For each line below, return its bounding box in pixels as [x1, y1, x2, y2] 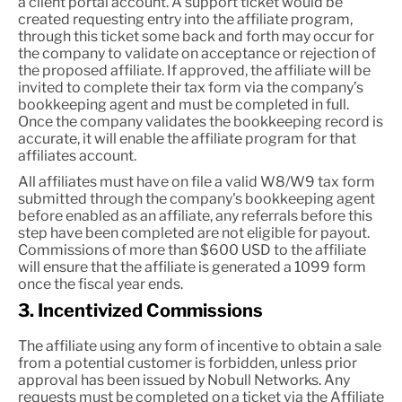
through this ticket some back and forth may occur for [18, 28, 374, 45]
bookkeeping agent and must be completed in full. [18, 96, 349, 113]
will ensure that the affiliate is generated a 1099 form [18, 258, 366, 275]
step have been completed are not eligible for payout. [18, 224, 370, 241]
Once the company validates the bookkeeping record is [18, 113, 383, 130]
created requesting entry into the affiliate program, [18, 11, 353, 28]
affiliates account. [18, 147, 136, 164]
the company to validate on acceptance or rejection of [18, 45, 376, 62]
